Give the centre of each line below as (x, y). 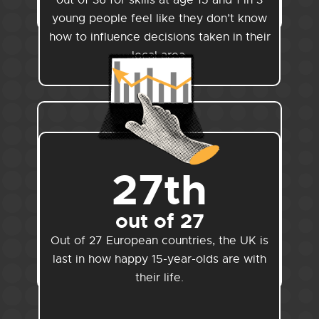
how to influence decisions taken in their (159, 37)
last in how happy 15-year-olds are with (159, 260)
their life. (159, 278)
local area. (159, 56)
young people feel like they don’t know (159, 19)
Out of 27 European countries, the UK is (159, 241)
